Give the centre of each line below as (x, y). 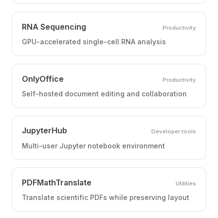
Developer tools (174, 132)
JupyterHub (45, 131)
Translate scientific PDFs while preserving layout (106, 198)
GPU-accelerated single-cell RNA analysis (94, 42)
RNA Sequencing (54, 27)
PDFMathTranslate (57, 182)
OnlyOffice (43, 79)
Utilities (186, 183)
